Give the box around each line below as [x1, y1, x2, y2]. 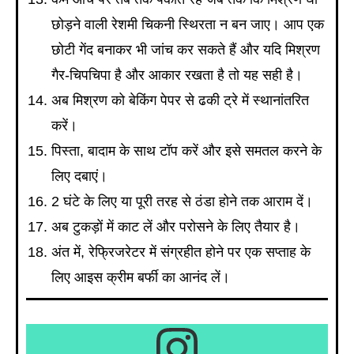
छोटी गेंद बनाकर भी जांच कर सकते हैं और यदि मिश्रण [51, 41, 320, 58]
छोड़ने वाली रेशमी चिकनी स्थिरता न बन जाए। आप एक [51, 16, 324, 32]
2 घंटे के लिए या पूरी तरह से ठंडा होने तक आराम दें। [51, 193, 313, 209]
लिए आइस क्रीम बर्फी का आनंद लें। [51, 269, 230, 285]
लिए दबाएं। [51, 168, 107, 184]
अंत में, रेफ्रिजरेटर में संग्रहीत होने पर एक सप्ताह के [51, 243, 311, 260]
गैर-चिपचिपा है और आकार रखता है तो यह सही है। [51, 66, 303, 83]
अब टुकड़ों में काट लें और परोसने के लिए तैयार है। [51, 218, 300, 235]
